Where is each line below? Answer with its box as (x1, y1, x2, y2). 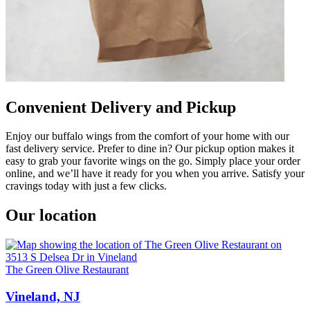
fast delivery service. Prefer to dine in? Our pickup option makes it (6, 143, 294, 155)
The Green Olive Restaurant (6, 264, 129, 276)
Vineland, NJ (6, 289, 80, 304)
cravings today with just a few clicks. (6, 180, 167, 192)
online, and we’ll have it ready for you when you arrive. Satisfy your (6, 167, 304, 180)
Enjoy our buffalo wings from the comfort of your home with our (6, 130, 289, 143)
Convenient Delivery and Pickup (6, 98, 236, 116)
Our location (6, 206, 96, 225)
